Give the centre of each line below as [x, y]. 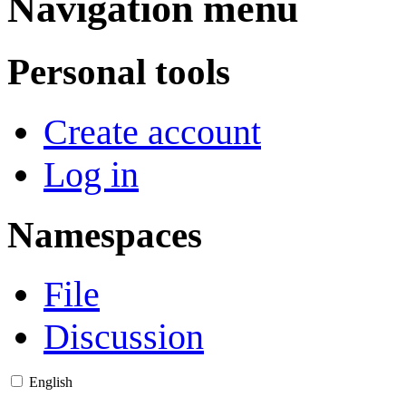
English [51, 382]
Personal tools [119, 72]
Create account [152, 131]
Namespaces [105, 234]
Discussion [124, 337]
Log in [91, 174]
